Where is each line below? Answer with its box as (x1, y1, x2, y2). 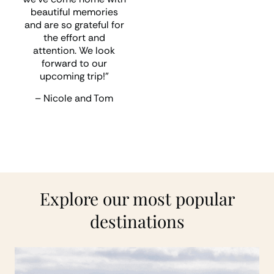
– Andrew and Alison (155, 26, 250, 39)
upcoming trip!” (39, 70, 109, 83)
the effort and (43, 31, 105, 44)
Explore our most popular (39, 187, 235, 210)
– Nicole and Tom (35, 92, 114, 105)
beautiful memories (30, 6, 118, 18)
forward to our (41, 57, 107, 70)
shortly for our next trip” (148, 4, 257, 17)
